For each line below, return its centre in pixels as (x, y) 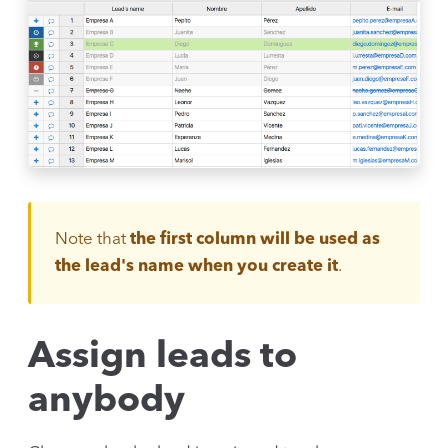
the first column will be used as (255, 239)
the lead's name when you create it (196, 266)
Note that (92, 239)
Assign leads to (162, 357)
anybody (106, 401)
